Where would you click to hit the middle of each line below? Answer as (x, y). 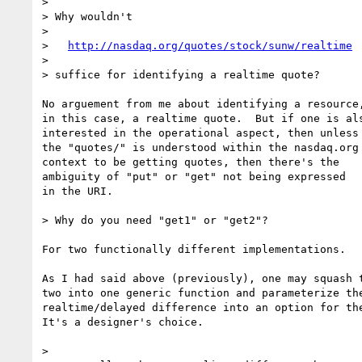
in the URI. (78, 191)
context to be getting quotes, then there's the (191, 162)
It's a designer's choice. (123, 322)
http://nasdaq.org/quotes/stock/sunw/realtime (210, 45)
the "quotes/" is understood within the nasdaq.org (200, 147)
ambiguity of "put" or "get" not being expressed (194, 176)
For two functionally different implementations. (200, 249)
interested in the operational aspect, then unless (200, 133)
